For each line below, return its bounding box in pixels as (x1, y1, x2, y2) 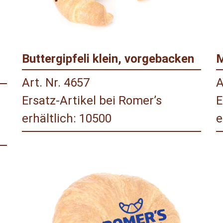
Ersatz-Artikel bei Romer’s (22, 94, 162, 108)
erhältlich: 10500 (22, 111, 111, 126)
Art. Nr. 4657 (22, 76, 90, 90)
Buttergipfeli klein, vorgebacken (22, 52, 194, 66)
